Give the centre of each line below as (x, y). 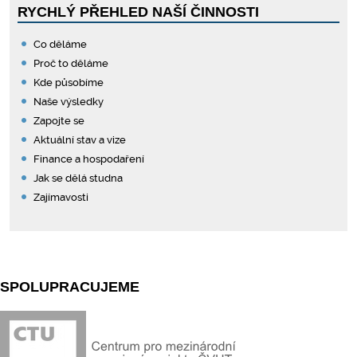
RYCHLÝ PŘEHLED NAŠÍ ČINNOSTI (139, 12)
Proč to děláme (71, 63)
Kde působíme (69, 82)
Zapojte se (59, 121)
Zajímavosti (61, 197)
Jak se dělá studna (78, 178)
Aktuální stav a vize (80, 140)
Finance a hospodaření (89, 159)
